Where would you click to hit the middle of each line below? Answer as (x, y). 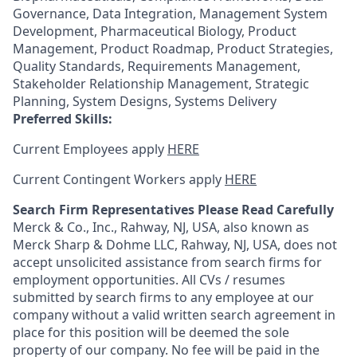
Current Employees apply (90, 149)
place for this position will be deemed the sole (151, 332)
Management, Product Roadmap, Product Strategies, (173, 49)
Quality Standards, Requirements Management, (157, 66)
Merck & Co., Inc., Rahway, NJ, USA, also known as (161, 227)
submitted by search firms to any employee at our (163, 297)
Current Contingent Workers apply (119, 179)
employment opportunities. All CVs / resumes (149, 280)
